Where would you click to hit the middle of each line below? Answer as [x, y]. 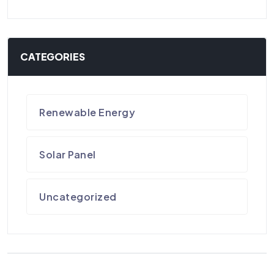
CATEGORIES [53, 57]
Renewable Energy [87, 113]
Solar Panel [68, 155]
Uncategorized [78, 197]
